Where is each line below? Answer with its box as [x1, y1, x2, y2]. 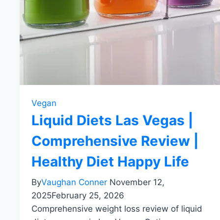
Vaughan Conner [41, 177, 107, 188]
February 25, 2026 [52, 191, 124, 201]
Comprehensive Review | [31, 133, 198, 150]
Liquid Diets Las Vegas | [31, 112, 193, 129]
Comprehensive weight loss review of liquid [31, 204, 202, 214]
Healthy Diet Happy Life [31, 153, 189, 170]
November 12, [110, 177, 165, 188]
